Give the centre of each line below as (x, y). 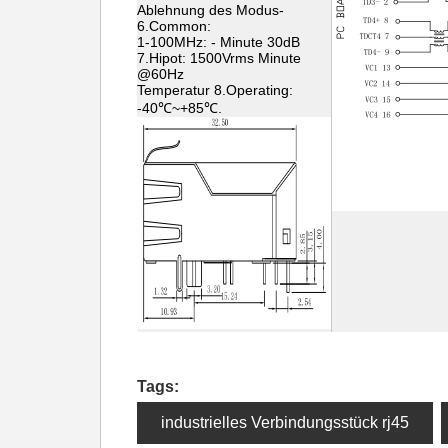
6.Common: (174, 26)
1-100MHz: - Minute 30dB (218, 42)
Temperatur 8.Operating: (215, 90)
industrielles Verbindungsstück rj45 (285, 422)
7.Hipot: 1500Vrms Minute (219, 58)
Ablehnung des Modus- (210, 10)
